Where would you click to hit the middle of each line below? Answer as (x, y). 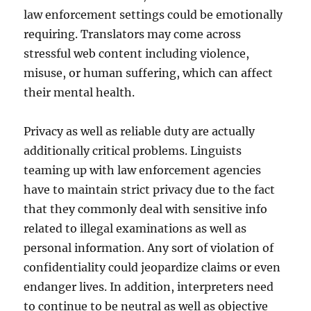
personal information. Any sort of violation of (149, 248)
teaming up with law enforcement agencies (143, 170)
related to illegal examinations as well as (135, 228)
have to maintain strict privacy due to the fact (150, 190)
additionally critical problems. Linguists (133, 151)
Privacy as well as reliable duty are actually (140, 131)
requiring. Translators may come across (133, 34)
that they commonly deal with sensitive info (146, 209)
